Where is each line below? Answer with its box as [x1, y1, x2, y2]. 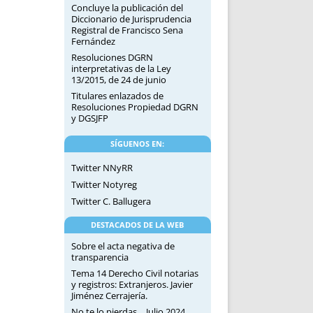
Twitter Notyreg [71, 178, 137, 191]
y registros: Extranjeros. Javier [71, 278, 193, 291]
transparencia [71, 251, 129, 263]
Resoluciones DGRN [71, 51, 153, 64]
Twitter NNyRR [71, 161, 133, 174]
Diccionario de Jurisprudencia [71, 13, 191, 25]
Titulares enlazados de [71, 89, 163, 102]
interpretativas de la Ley [71, 62, 171, 75]
